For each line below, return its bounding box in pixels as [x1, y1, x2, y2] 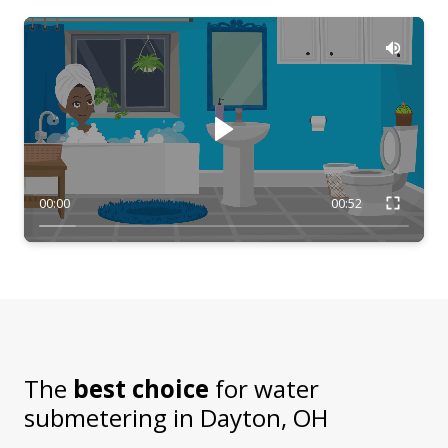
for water [209, 371, 319, 405]
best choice [73, 371, 209, 405]
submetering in [24, 400, 200, 434]
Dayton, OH [200, 400, 328, 434]
